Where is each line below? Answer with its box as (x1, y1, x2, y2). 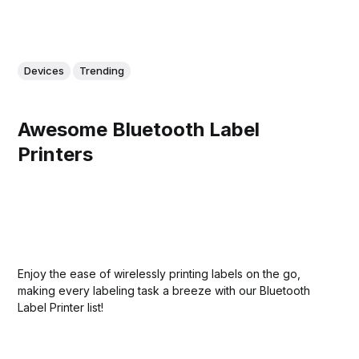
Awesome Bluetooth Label (18, 117, 260, 141)
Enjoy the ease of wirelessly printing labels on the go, (18, 266, 301, 280)
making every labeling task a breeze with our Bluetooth (18, 283, 311, 297)
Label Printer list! (18, 300, 104, 314)
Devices (24, 63, 65, 77)
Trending (79, 63, 125, 77)
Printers (18, 142, 94, 166)
